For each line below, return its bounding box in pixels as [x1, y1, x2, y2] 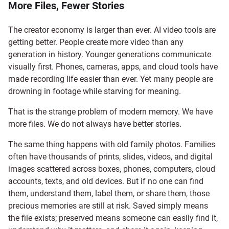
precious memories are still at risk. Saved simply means [8, 200, 208, 211]
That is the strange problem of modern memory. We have [8, 106, 213, 117]
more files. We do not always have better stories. [8, 119, 181, 129]
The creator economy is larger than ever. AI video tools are [8, 25, 216, 35]
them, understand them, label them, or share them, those [8, 188, 210, 198]
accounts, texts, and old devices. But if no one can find [8, 176, 203, 186]
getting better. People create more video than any [8, 37, 184, 47]
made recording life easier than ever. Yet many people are [8, 74, 213, 84]
